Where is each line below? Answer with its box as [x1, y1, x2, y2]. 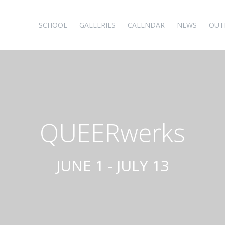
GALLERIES [79, 20, 116, 30]
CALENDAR [128, 20, 165, 30]
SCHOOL [39, 20, 67, 30]
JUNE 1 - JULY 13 [56, 155, 169, 176]
